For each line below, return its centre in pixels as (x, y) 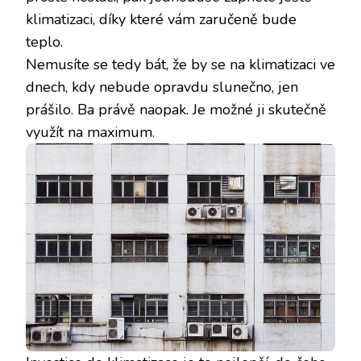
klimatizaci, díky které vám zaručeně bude (161, 19)
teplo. (44, 41)
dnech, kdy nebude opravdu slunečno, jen (162, 87)
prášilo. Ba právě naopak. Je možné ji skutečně (176, 109)
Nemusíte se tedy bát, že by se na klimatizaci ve (180, 64)
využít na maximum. (90, 132)
